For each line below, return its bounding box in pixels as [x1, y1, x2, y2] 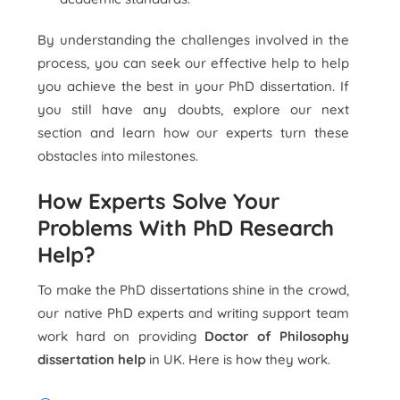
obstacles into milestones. [37, 147, 199, 164]
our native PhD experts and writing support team [37, 304, 349, 321]
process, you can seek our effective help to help [37, 54, 349, 71]
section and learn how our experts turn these [37, 124, 349, 141]
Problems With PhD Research [37, 214, 335, 241]
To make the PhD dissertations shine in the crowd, [37, 281, 349, 298]
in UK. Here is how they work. [146, 351, 331, 368]
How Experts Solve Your [37, 187, 280, 214]
